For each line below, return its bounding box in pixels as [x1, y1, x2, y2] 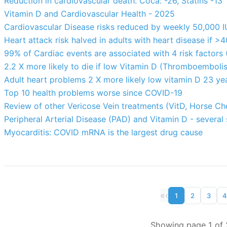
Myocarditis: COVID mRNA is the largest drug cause [4, 127, 203, 138]
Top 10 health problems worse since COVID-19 [4, 88, 182, 98]
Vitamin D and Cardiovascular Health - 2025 [4, 9, 175, 19]
